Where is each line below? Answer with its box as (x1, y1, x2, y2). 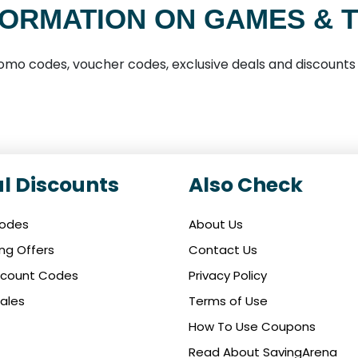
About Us (189, 216, 243, 233)
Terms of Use (189, 292, 268, 310)
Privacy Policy (189, 267, 267, 284)
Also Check (189, 171, 303, 200)
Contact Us (189, 241, 257, 259)
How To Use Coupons (189, 318, 316, 336)
